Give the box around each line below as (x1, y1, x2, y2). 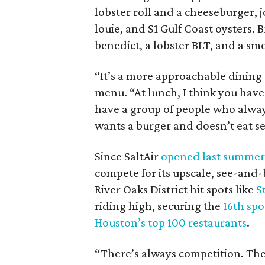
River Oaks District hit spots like (95, 182, 257, 196)
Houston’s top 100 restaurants (95, 215, 247, 230)
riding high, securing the (95, 199, 224, 213)
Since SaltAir (95, 149, 161, 163)
